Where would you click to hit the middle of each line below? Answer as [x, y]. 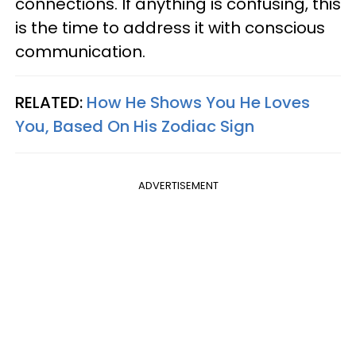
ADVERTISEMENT [178, 186]
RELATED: [51, 103]
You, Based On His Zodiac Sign [135, 127]
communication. [80, 52]
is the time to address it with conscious [170, 28]
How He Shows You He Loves [198, 103]
